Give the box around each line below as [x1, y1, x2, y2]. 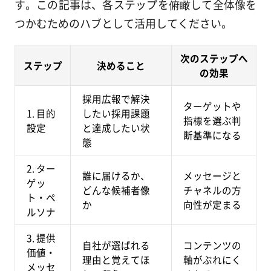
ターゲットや [183, 99, 242, 113]
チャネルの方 [183, 183, 242, 197]
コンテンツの [183, 238, 242, 252]
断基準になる [183, 128, 242, 142]
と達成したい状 [82, 120, 151, 134]
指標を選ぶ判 [183, 113, 242, 127]
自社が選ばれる [82, 238, 151, 252]
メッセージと [183, 168, 242, 182]
